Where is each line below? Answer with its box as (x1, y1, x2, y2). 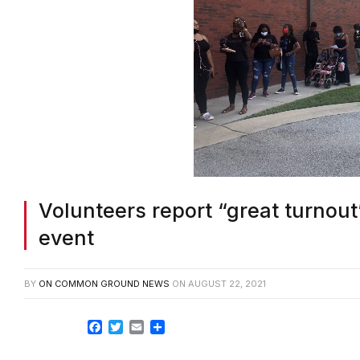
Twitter (123, 301, 165, 317)
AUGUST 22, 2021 (188, 260, 266, 272)
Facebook (102, 301, 163, 317)
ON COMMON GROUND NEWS (39, 260, 170, 272)
